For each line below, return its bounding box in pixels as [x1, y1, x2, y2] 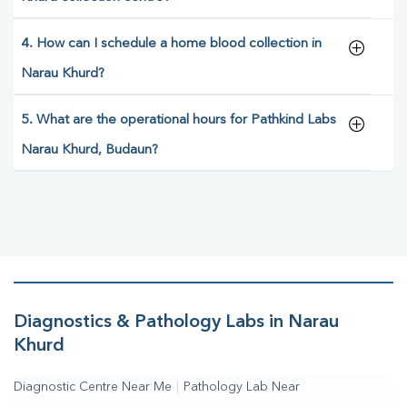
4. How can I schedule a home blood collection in [21, 37, 322, 52]
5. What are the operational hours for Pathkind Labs [21, 114, 336, 128]
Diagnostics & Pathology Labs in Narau [14, 313, 339, 333]
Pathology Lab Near [184, 381, 300, 394]
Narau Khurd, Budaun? [21, 144, 158, 158]
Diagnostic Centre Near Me [14, 381, 172, 394]
